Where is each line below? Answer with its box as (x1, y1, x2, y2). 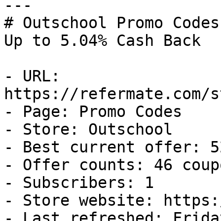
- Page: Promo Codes (4, 103, 182, 120)
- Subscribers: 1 (4, 174, 154, 191)
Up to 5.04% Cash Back (4, 32, 201, 49)
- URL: (4, 67, 60, 85)
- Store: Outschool (4, 120, 173, 138)
